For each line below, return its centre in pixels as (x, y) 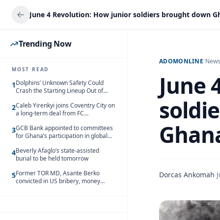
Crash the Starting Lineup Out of (59, 91)
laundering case (38, 189)
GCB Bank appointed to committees (64, 128)
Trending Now (45, 44)
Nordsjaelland (35, 121)
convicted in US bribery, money (58, 181)
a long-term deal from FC (50, 113)
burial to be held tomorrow (52, 158)
